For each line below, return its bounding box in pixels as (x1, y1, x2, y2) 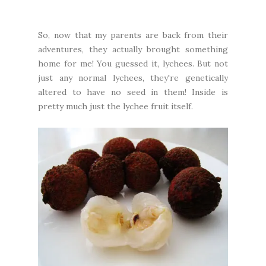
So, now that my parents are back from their (38, 30, 228, 41)
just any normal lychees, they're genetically (38, 72, 228, 84)
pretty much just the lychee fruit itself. (38, 101, 193, 112)
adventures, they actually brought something (38, 44, 228, 55)
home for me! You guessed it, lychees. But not (38, 58, 228, 69)
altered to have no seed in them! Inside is (38, 87, 228, 98)
